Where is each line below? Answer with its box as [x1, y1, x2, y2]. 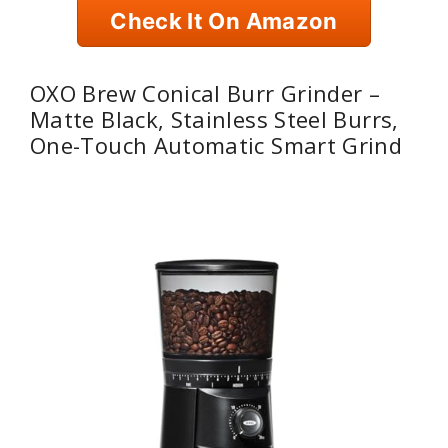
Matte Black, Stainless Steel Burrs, [30, 103, 399, 134]
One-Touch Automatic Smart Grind [30, 129, 403, 160]
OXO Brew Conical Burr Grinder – [30, 77, 381, 108]
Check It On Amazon [110, 8, 338, 35]
